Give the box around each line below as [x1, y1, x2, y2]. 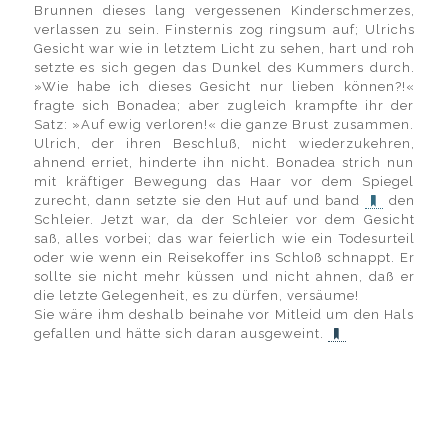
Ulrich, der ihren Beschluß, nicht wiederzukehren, [33, 136, 415, 151]
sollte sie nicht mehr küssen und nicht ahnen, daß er [33, 269, 415, 284]
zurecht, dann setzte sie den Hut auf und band [33, 193, 366, 208]
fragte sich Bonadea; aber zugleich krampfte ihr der [33, 98, 415, 113]
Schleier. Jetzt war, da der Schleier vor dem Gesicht [33, 212, 415, 227]
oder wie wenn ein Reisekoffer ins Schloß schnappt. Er [33, 250, 415, 265]
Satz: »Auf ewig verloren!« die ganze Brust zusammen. [33, 117, 414, 132]
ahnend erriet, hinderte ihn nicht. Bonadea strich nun [33, 155, 415, 170]
